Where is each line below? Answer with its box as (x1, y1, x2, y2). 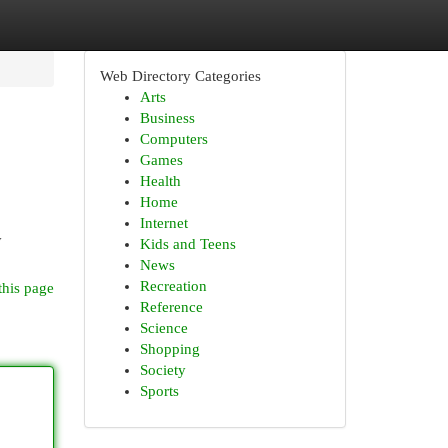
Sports (139, 383, 179, 399)
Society (139, 362, 186, 378)
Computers (139, 131, 208, 147)
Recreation (139, 278, 207, 294)
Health (139, 173, 181, 189)
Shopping (139, 341, 200, 357)
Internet (139, 215, 188, 231)
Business (139, 110, 195, 126)
